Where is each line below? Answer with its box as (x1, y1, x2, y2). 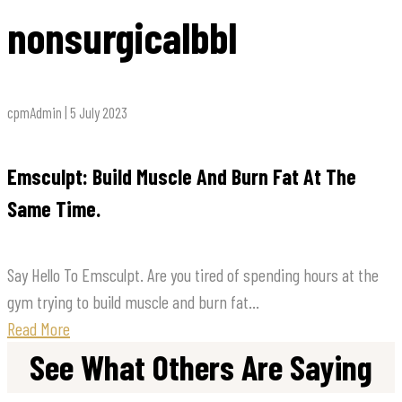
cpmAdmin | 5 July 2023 (7, 103, 127, 122)
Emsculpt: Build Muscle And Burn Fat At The (7, 163, 356, 190)
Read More (7, 318, 70, 340)
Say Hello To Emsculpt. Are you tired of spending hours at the (7, 264, 379, 286)
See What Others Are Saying (30, 346, 372, 389)
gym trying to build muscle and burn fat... (7, 291, 259, 313)
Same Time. (7, 196, 100, 223)
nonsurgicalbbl (7, 11, 237, 64)
